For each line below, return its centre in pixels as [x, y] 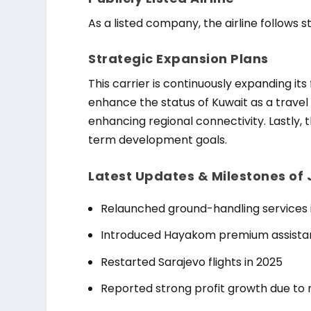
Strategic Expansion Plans [178, 59]
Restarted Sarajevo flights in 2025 [192, 262]
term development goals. [158, 140]
